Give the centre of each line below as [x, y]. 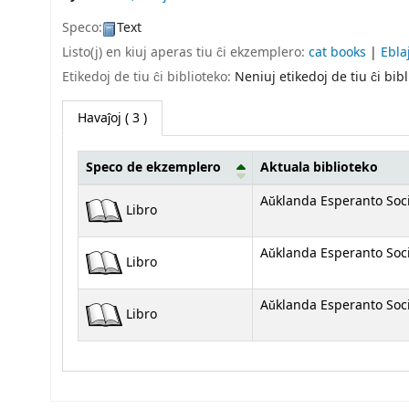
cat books [337, 52]
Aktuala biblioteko [319, 167]
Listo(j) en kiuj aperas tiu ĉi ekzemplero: [185, 52]
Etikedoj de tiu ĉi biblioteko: [147, 77]
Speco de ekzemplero [153, 167]
